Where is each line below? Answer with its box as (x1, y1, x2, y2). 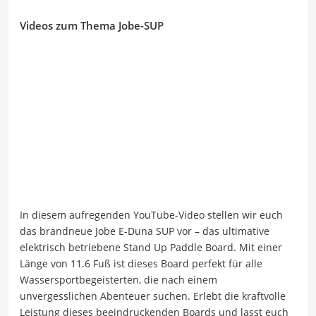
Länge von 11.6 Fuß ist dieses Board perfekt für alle (20, 257, 262, 271)
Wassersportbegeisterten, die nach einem (20, 273, 217, 287)
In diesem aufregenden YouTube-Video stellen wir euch (20, 208, 283, 222)
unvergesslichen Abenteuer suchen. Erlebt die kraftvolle (20, 289, 286, 303)
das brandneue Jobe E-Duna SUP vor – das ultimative (20, 224, 269, 238)
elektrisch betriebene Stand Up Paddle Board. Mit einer (20, 241, 282, 255)
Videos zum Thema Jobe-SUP (20, 18, 164, 32)
